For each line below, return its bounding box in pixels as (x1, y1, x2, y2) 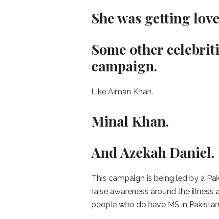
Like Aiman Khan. (91, 87, 153, 97)
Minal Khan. (91, 112, 173, 131)
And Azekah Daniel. (91, 143, 218, 162)
